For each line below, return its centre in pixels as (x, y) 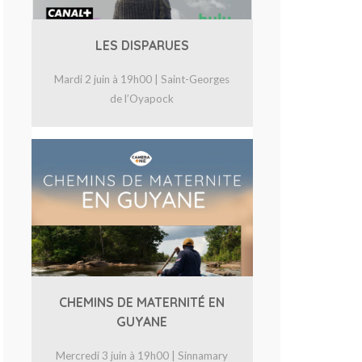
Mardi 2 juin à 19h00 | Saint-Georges (142, 79)
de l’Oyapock (142, 98)
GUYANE (142, 321)
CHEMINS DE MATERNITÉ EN (142, 302)
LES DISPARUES (142, 46)
